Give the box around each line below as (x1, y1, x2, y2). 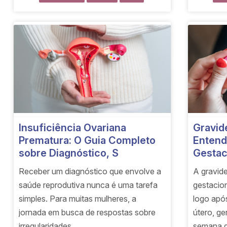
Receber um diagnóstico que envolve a (19, 166, 162, 177)
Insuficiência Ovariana (19, 122, 127, 134)
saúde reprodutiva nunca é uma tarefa (19, 180, 158, 191)
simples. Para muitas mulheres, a (19, 194, 137, 204)
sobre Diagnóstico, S (19, 147, 119, 160)
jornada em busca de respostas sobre (19, 207, 156, 218)
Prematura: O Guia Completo (19, 134, 156, 147)
